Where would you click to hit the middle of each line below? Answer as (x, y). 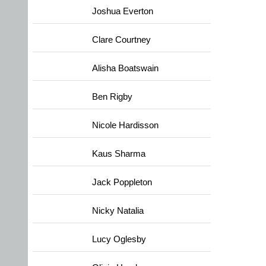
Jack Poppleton (122, 182)
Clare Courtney (121, 40)
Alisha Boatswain (125, 68)
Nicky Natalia (118, 211)
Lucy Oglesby (119, 239)
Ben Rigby (112, 97)
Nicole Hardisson (125, 125)
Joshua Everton (123, 11)
